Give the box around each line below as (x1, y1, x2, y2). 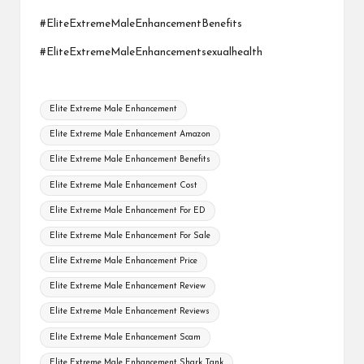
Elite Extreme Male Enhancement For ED (50, 206, 206, 215)
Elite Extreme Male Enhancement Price (50, 257, 198, 266)
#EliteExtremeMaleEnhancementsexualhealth (40, 47, 262, 58)
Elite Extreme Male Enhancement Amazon (50, 130, 211, 140)
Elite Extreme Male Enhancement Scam (50, 332, 201, 342)
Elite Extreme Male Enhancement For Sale (50, 231, 211, 240)
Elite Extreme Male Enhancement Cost (50, 180, 198, 190)
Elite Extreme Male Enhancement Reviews (50, 307, 210, 317)
